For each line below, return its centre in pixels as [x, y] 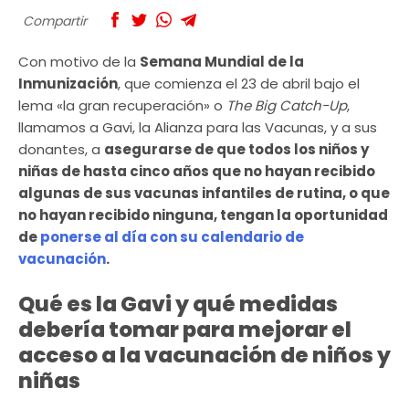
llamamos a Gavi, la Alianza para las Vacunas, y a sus [198, 128]
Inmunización [68, 84]
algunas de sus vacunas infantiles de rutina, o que [204, 194]
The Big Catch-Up [287, 106]
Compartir [55, 21]
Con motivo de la [79, 62]
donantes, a [61, 150]
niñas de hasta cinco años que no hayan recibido [197, 172]
